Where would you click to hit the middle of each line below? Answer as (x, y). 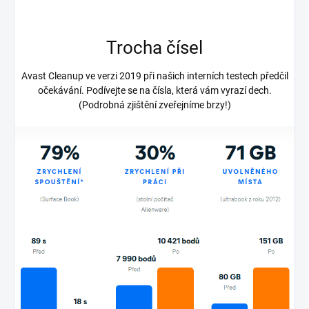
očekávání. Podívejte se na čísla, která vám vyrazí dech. (154, 91)
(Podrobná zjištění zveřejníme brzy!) (154, 105)
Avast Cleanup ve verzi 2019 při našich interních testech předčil (154, 76)
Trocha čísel (154, 47)
